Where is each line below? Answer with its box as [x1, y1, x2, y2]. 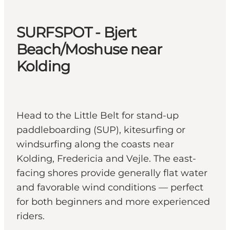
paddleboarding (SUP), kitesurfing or [16, 124, 185, 136]
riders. [16, 210, 45, 222]
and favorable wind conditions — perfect [16, 182, 203, 194]
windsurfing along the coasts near [16, 139, 174, 150]
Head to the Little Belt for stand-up [16, 110, 179, 122]
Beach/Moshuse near [16, 41, 162, 59]
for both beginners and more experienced [16, 196, 210, 208]
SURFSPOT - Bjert [16, 24, 137, 42]
